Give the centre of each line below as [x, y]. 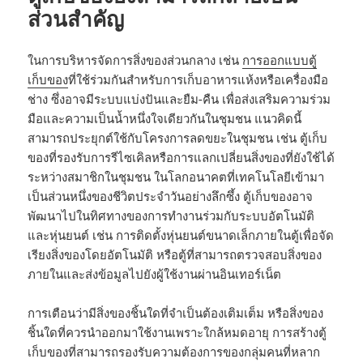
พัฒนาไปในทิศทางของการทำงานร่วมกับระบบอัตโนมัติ [171, 215]
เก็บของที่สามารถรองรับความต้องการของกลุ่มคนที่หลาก [174, 351]
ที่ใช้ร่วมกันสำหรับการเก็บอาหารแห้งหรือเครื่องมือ [199, 79]
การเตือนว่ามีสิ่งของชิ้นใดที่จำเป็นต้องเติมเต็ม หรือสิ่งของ [176, 312]
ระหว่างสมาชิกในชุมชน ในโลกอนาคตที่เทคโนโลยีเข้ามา [176, 176]
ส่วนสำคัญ [76, 18]
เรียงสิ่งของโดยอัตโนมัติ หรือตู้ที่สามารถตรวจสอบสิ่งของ [175, 254]
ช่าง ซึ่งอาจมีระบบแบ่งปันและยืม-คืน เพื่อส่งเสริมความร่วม [179, 98]
